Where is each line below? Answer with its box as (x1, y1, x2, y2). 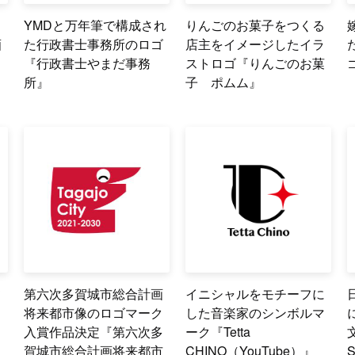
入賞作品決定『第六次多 (24, 323, 164, 342)
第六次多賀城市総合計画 (24, 284, 164, 303)
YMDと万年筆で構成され (24, 16, 167, 35)
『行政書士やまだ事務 (24, 54, 151, 73)
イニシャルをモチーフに (185, 284, 326, 303)
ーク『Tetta (185, 323, 251, 342)
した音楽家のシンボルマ (185, 303, 326, 323)
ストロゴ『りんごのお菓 (185, 54, 326, 73)
